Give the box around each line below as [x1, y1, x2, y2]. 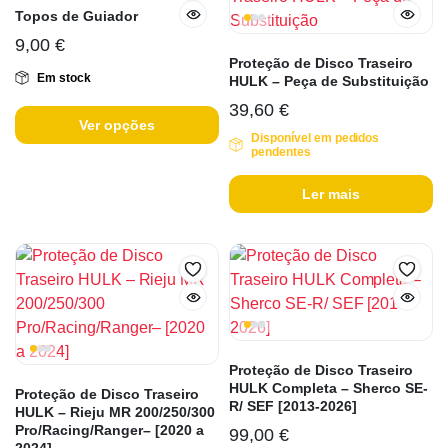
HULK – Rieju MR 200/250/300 [15, 404, 215, 421]
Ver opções [79, 116, 155, 133]
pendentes [250, 145, 311, 160]
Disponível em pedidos [250, 131, 380, 146]
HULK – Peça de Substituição [229, 73, 429, 90]
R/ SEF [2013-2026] [229, 398, 357, 415]
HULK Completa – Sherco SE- [229, 380, 428, 397]
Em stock [36, 71, 91, 85]
